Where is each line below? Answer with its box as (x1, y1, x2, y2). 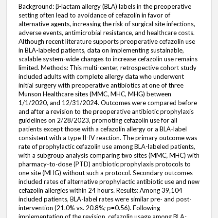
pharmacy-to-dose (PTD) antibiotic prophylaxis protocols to (18, 160, 191, 168)
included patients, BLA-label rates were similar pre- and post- (18, 195, 192, 203)
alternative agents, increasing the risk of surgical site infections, (18, 20, 195, 28)
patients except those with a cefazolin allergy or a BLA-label (18, 125, 187, 133)
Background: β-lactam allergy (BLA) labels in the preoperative (18, 2, 191, 11)
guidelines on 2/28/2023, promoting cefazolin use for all (18, 116, 177, 125)
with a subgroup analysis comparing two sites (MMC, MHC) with (18, 151, 200, 160)
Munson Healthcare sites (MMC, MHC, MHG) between (18, 90, 171, 98)
